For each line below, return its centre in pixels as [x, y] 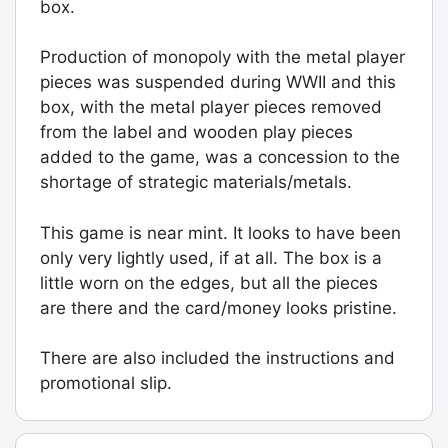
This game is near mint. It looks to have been [220, 232]
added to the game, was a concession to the [220, 157]
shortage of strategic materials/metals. [196, 182]
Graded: [72, 40]
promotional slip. [106, 383]
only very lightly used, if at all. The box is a [211, 257]
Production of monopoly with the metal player [222, 57]
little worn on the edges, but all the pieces [209, 282]
